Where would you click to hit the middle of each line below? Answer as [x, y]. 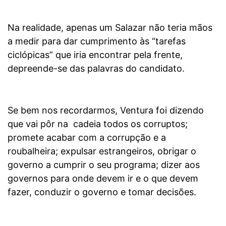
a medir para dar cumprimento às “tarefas [97, 41]
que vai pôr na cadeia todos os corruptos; [98, 124]
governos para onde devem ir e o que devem [103, 178]
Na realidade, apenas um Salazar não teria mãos [110, 27]
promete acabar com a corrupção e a [87, 137]
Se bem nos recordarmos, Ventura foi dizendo [106, 110]
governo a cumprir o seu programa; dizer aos [104, 164]
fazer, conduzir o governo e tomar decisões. [102, 192]
